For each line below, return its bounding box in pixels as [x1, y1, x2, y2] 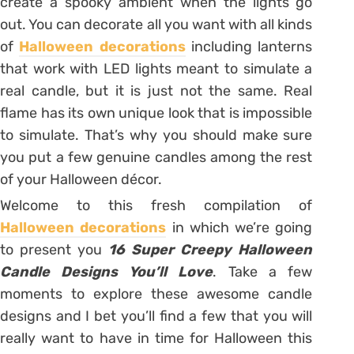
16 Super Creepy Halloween [108, 240, 313, 258]
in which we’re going [166, 218, 313, 236]
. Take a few [213, 262, 313, 281]
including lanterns [185, 37, 313, 55]
